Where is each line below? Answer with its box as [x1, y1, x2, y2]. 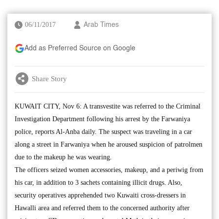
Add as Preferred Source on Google [24, 45, 135, 52]
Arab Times [84, 22, 119, 28]
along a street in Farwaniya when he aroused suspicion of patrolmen [15, 141, 202, 148]
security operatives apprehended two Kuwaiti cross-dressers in [15, 192, 186, 199]
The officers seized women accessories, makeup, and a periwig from [15, 166, 203, 174]
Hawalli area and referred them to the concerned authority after [15, 204, 190, 212]
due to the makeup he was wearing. [15, 153, 112, 161]
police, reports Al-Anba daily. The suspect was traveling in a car [15, 128, 192, 135]
